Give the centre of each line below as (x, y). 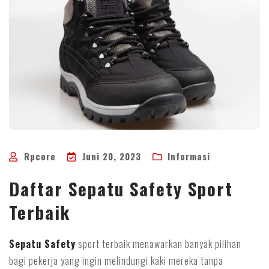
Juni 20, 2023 (112, 156)
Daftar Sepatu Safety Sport (121, 188)
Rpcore (40, 156)
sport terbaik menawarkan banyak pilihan (159, 244)
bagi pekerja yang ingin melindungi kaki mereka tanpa (116, 261)
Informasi (189, 156)
